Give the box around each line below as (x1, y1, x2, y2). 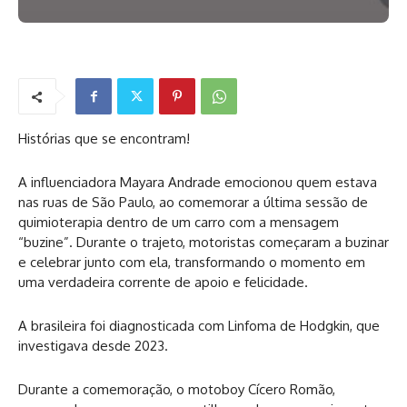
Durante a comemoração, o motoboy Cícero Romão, (18, 381, 335, 399)
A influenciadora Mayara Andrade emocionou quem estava (18, 174, 377, 192)
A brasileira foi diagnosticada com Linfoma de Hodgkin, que (18, 317, 380, 335)
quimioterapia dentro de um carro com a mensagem (18, 213, 339, 232)
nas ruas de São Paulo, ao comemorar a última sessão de (18, 194, 368, 212)
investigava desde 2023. (18, 337, 168, 355)
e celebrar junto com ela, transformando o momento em (18, 253, 365, 272)
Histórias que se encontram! (18, 130, 190, 148)
